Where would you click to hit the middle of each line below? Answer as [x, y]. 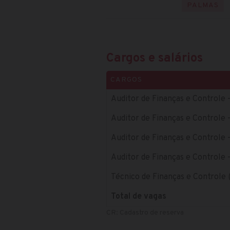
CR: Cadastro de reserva [145, 213]
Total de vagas [139, 196]
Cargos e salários [155, 58]
